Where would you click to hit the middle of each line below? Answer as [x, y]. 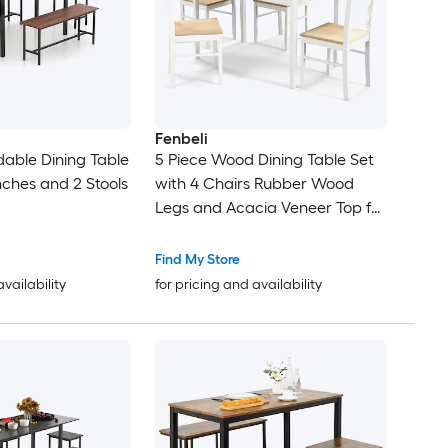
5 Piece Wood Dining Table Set [264, 160]
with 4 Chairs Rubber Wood [254, 184]
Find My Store [197, 260]
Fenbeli [181, 139]
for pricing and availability [238, 285]
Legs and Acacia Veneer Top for [269, 208]
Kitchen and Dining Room [245, 232]
